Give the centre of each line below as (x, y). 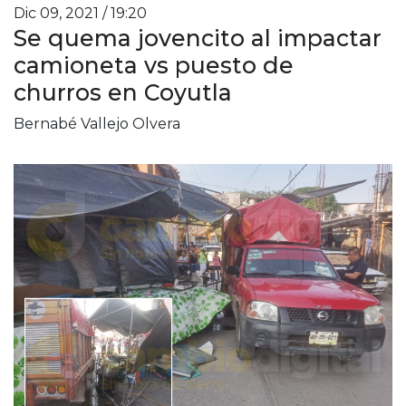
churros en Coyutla (123, 92)
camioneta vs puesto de (154, 65)
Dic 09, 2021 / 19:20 (80, 13)
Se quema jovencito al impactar (198, 38)
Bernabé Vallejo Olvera (97, 123)
